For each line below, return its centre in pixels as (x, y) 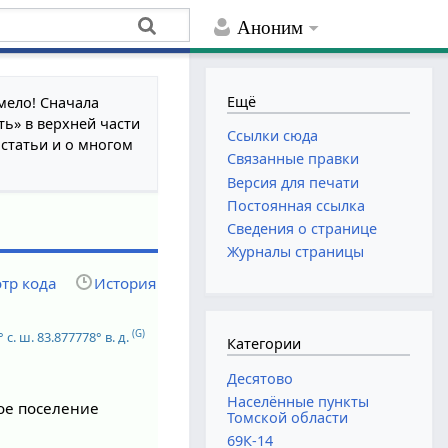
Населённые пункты (298, 402)
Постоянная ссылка (296, 205)
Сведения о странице (302, 228)
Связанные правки (293, 159)
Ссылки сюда (273, 136)
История (125, 282)
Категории (264, 344)
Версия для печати (293, 182)
